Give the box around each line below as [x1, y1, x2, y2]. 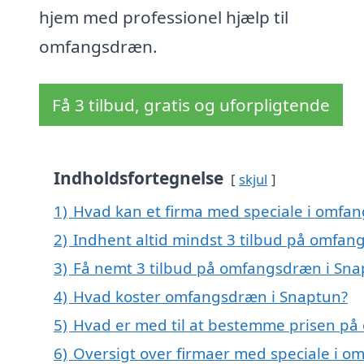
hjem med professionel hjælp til [39, 6, 288, 29]
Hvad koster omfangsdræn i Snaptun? [73, 286, 348, 307]
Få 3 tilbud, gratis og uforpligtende [52, 93, 330, 117]
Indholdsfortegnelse [54, 167, 223, 190]
